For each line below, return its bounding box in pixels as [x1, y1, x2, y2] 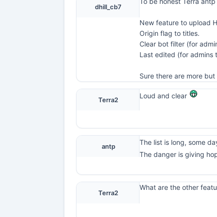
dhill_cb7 [95, 3, 122, 11]
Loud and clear [139, 92, 189, 100]
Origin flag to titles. [139, 29, 200, 37]
